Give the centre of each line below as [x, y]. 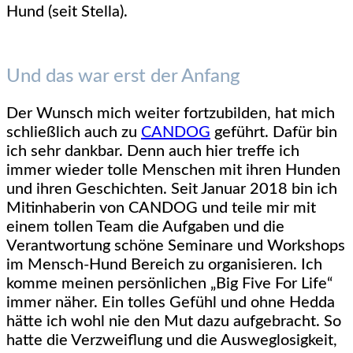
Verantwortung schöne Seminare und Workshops [176, 246]
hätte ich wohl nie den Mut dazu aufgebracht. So [174, 322]
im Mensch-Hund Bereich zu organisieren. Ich [164, 265]
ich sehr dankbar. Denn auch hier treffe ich [153, 152]
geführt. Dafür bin [274, 133]
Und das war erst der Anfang [123, 77]
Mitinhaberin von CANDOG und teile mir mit [161, 208]
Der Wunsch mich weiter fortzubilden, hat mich [171, 114]
